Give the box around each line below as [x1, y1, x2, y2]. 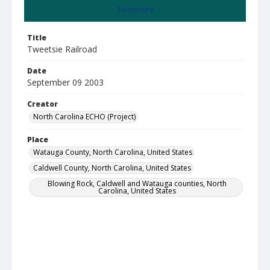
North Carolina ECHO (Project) [33, 111, 136, 122]
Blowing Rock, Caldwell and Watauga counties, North [47, 178, 227, 189]
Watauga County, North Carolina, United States [33, 147, 192, 157]
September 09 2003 [27, 77, 104, 88]
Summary [116, 4, 154, 14]
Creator [27, 99, 58, 109]
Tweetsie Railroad [27, 43, 97, 55]
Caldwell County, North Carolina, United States [33, 163, 191, 173]
